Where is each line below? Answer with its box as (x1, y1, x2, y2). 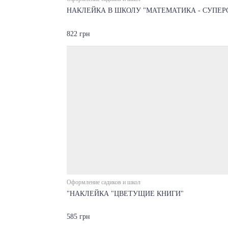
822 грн (66, 30, 90, 38)
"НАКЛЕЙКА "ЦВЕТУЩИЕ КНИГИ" (66, 189, 184, 197)
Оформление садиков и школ (66, 178, 140, 186)
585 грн (66, 213, 90, 220)
